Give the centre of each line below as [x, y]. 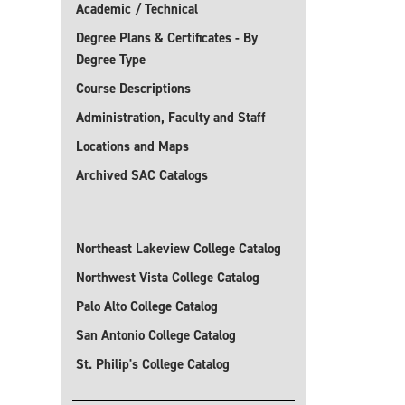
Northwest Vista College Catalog [168, 278]
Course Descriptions [133, 89]
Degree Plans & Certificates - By [167, 38]
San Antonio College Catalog [156, 335]
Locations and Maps [132, 146]
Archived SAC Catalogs [142, 175]
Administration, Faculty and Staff [171, 118]
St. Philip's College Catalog [153, 364]
